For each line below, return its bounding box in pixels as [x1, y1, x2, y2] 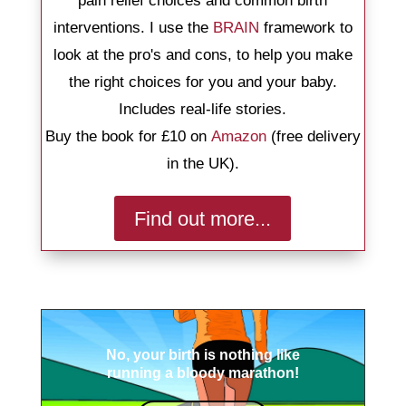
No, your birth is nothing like [105, 347, 300, 363]
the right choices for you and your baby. [68, 73, 337, 92]
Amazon [210, 128, 266, 146]
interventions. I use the [53, 19, 213, 37]
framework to [258, 19, 353, 37]
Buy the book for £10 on [44, 128, 211, 146]
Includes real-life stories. [119, 101, 287, 119]
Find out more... [134, 207, 272, 230]
